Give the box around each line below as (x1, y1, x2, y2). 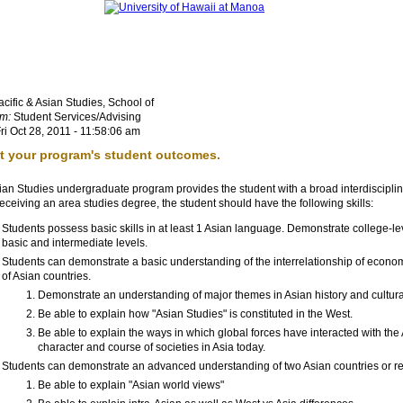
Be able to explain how (38, 308, 152, 320)
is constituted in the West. (227, 308, 353, 320)
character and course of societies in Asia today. (38, 341, 265, 354)
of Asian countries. (2, 270, 91, 282)
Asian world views (132, 379, 220, 391)
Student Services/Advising (11, 111, 141, 123)
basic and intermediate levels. (2, 237, 148, 249)
